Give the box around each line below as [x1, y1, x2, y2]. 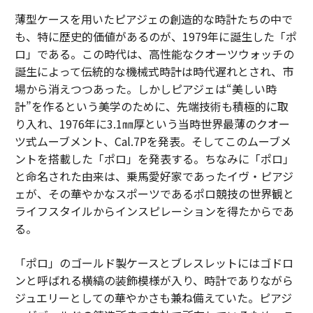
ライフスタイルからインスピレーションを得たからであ [14, 202, 294, 219]
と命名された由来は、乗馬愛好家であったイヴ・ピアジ [14, 167, 293, 184]
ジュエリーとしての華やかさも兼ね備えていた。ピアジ [14, 289, 292, 306]
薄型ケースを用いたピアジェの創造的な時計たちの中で [14, 10, 293, 27]
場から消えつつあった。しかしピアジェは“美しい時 [14, 80, 277, 97]
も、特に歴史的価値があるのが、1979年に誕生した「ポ [14, 27, 297, 45]
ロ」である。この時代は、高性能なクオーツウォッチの [14, 45, 294, 62]
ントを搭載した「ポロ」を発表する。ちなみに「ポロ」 [14, 150, 294, 167]
